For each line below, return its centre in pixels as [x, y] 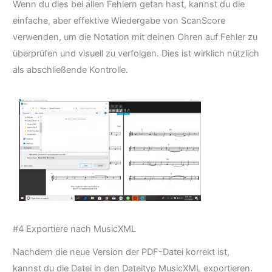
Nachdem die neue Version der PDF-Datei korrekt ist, [121, 252]
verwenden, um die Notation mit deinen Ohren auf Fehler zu [135, 37]
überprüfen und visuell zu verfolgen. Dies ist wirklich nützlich [136, 53]
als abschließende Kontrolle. [70, 70]
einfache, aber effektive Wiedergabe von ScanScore [119, 20]
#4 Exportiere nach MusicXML [74, 229]
